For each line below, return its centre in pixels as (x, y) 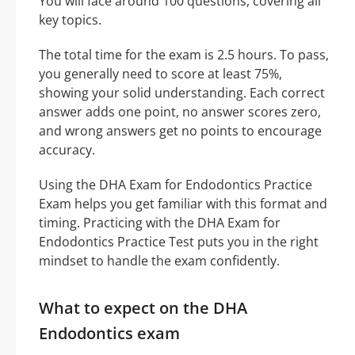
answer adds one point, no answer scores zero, (180, 112)
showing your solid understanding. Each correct (182, 93)
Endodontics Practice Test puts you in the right (179, 242)
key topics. (70, 20)
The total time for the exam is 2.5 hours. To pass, (184, 55)
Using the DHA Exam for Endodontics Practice (176, 185)
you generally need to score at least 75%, (160, 74)
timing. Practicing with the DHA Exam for (160, 223)
